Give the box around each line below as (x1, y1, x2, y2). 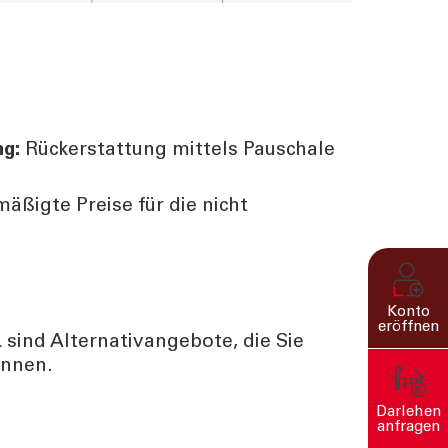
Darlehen (375, 405, 441, 420)
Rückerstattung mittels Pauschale (25, 140, 336, 160)
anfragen (376, 420, 440, 435)
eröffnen (377, 319, 439, 335)
